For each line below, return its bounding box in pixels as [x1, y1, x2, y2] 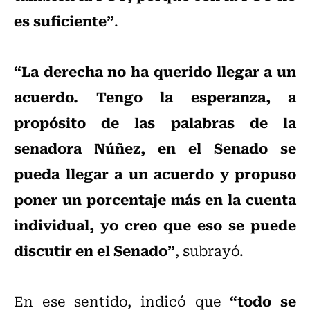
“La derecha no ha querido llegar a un [14, 60, 296, 82]
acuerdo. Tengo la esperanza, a [14, 85, 296, 108]
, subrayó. [175, 239, 244, 262]
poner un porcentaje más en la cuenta [14, 188, 296, 210]
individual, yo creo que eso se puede [14, 213, 296, 236]
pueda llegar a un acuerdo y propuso [14, 162, 296, 185]
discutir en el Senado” [14, 239, 175, 262]
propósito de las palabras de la [14, 111, 296, 134]
